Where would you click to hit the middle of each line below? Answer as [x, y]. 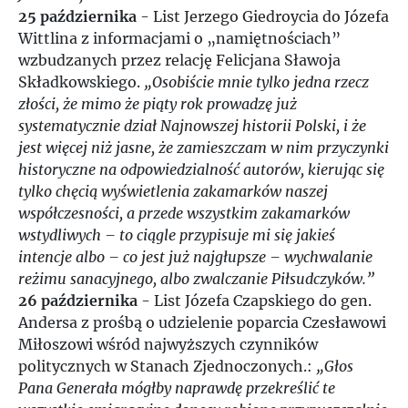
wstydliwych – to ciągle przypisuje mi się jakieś [177, 235]
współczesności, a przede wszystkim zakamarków [184, 213]
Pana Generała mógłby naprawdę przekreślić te [177, 388]
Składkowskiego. [81, 82]
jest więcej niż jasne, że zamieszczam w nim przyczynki [204, 148]
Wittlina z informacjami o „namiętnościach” [179, 38]
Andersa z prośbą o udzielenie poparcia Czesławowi [202, 322]
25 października [77, 16]
